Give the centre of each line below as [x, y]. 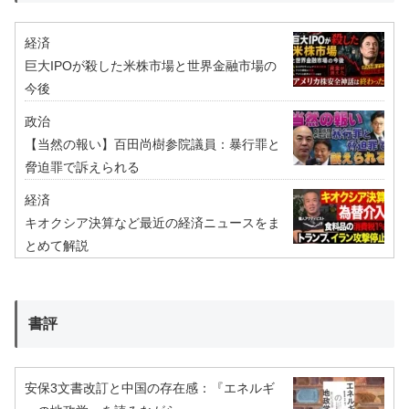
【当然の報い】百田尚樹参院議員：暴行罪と [152, 145]
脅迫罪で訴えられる [82, 168]
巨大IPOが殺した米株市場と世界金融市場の [151, 66]
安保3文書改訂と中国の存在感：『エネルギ [150, 388]
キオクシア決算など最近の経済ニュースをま [152, 223]
